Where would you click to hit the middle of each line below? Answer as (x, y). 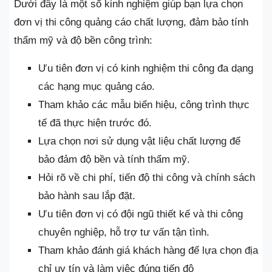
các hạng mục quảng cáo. (97, 87)
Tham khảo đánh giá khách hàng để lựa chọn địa (148, 251)
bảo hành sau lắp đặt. (87, 196)
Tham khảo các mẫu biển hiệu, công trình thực (144, 105)
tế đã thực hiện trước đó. (95, 123)
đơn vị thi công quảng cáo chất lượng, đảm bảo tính (131, 22)
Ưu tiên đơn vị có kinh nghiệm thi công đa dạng (146, 69)
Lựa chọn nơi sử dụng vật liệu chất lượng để (139, 141)
